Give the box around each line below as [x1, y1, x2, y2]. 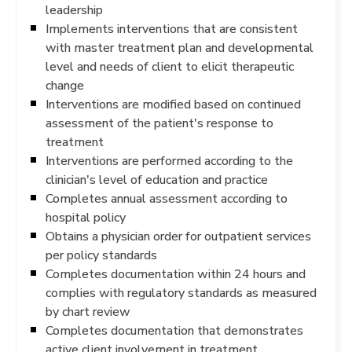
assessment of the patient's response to [46, 115, 273, 130]
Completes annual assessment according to [46, 191, 288, 206]
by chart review [46, 304, 130, 319]
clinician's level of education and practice [46, 172, 268, 187]
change [46, 78, 84, 93]
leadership [46, 2, 103, 17]
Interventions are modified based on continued [46, 97, 301, 112]
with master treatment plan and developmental [46, 40, 313, 55]
